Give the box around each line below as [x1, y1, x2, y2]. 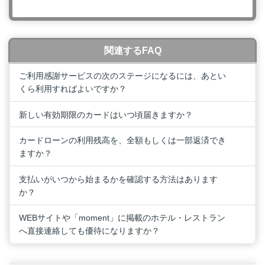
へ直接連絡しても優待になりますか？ [19, 226, 160, 236]
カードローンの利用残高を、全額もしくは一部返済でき [19, 135, 226, 146]
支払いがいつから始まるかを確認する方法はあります [19, 174, 218, 184]
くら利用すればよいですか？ [19, 83, 127, 93]
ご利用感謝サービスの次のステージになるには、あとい [19, 70, 226, 80]
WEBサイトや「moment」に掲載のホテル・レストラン [19, 213, 225, 223]
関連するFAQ [104, 46, 161, 56]
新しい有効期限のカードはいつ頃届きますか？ [19, 109, 193, 119]
